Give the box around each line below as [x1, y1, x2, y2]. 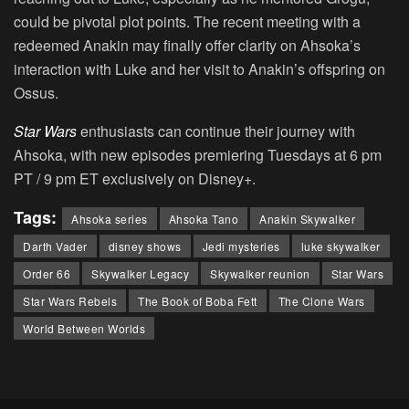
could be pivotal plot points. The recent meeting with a [14, 11, 361, 33]
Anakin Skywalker [259, 211, 355, 227]
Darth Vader [23, 238, 88, 255]
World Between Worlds [23, 320, 145, 337]
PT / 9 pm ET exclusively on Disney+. [14, 168, 256, 190]
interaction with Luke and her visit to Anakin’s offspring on [14, 58, 385, 80]
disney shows [108, 238, 182, 255]
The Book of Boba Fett [138, 293, 257, 309]
